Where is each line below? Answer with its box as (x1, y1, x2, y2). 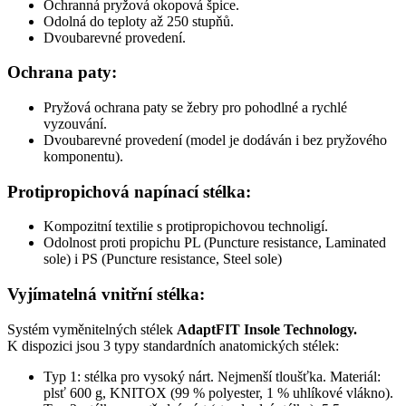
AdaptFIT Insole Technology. (177, 321, 357, 337)
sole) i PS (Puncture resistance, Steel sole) (43, 251, 282, 267)
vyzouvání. (43, 115, 107, 131)
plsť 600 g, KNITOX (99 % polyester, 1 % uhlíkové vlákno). (43, 384, 393, 401)
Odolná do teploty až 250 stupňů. (43, 13, 234, 29)
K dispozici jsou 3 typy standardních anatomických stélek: (7, 337, 339, 353)
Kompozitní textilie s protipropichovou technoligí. (43, 218, 328, 235)
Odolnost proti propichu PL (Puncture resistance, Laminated (43, 235, 386, 251)
